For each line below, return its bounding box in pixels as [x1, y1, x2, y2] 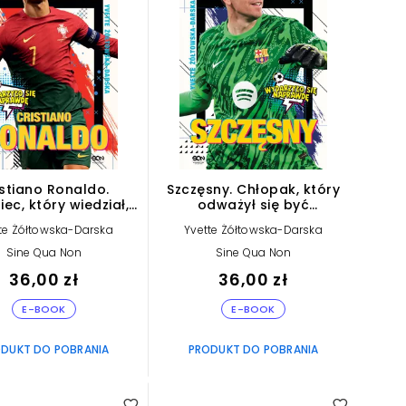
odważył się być [197, 195, 310, 214]
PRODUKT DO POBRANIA [188, 341, 319, 357]
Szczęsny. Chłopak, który [167, 179, 340, 198]
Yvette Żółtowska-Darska [184, 221, 323, 237]
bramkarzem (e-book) [173, 210, 333, 229]
